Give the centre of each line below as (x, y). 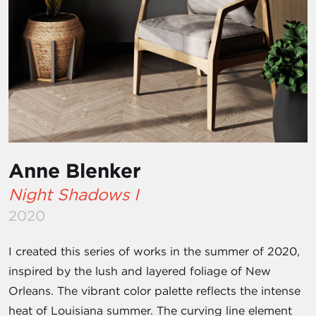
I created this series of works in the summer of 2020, (154, 251)
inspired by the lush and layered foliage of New (140, 271)
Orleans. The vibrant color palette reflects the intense (154, 291)
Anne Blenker (75, 171)
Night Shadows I (74, 195)
